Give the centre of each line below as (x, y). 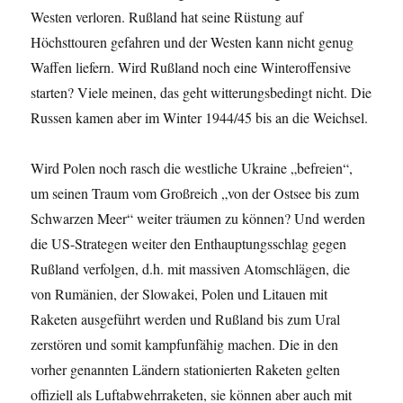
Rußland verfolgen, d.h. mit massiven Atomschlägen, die (191, 268)
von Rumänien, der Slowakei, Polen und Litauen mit (179, 293)
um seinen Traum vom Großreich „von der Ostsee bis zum (195, 193)
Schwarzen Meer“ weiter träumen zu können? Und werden (198, 218)
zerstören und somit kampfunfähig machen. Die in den (185, 344)
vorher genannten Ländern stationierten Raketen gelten (186, 369)
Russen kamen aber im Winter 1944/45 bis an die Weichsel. (200, 117)
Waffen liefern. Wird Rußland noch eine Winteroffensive (191, 67)
